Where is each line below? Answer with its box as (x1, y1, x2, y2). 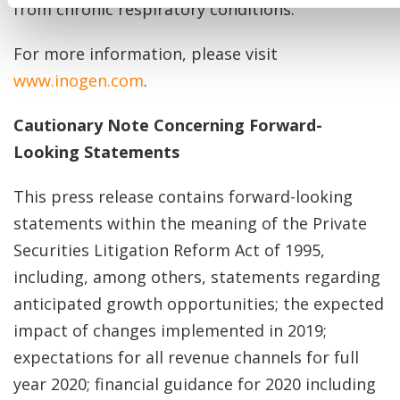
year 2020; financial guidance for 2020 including (13, 373, 376, 395)
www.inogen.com (13, 70, 144, 91)
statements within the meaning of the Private (13, 212, 367, 234)
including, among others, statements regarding (13, 266, 380, 287)
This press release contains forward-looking (13, 186, 353, 207)
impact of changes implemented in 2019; (13, 320, 327, 341)
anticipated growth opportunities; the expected (13, 293, 384, 314)
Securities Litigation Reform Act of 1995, (13, 239, 325, 261)
